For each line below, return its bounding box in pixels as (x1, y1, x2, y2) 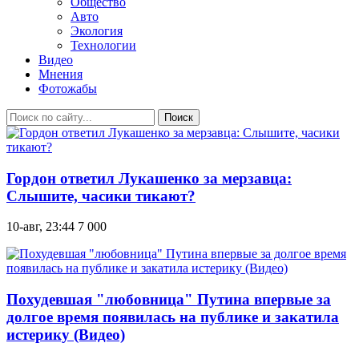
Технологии (71, 38, 136, 52)
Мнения (38, 67, 83, 81)
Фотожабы (38, 82, 97, 95)
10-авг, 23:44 (6, 220, 75, 234)
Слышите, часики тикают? (6, 187, 196, 204)
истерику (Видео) (6, 326, 125, 344)
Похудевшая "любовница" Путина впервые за (6, 291, 331, 309)
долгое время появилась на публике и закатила (6, 309, 339, 326)
